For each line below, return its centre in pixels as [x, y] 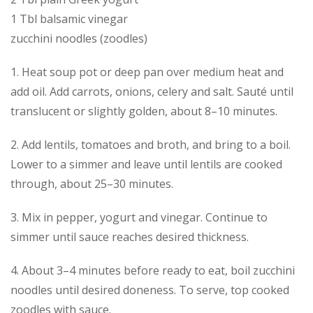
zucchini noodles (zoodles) [79, 39]
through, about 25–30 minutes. [92, 184]
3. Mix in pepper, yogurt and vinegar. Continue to [139, 218]
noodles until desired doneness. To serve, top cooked [150, 290]
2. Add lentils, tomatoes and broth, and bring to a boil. [151, 145]
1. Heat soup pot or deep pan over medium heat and [147, 72]
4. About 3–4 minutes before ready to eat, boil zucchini [153, 271]
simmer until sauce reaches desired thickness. [130, 237]
